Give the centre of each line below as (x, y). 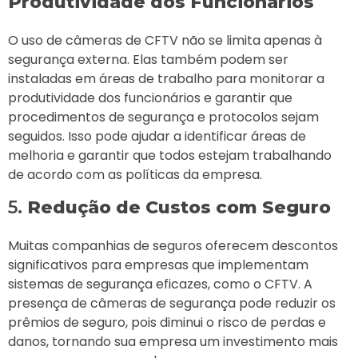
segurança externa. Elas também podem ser (148, 60)
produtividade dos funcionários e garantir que (150, 98)
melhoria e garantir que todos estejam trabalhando (170, 156)
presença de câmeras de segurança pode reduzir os (172, 304)
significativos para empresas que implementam (158, 265)
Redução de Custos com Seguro (179, 208)
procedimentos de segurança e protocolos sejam (163, 117)
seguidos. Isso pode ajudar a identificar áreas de (157, 137)
